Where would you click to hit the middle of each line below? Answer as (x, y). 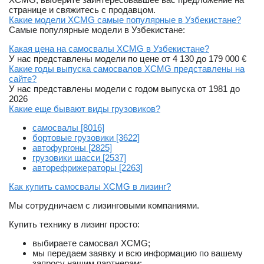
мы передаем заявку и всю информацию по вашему (138, 253)
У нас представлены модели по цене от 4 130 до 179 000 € (128, 58)
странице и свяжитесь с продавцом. (82, 9)
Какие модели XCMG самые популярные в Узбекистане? (125, 19)
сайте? (23, 78)
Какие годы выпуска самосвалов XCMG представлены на (127, 68)
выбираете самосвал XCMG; (91, 243)
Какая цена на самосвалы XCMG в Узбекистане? (109, 48)
